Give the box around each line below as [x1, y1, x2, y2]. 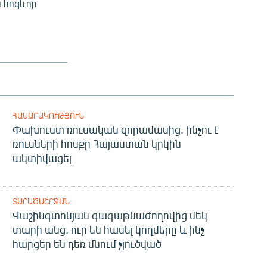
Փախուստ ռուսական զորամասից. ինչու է [12, 123, 219, 136]
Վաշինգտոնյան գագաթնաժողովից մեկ [12, 209, 207, 222]
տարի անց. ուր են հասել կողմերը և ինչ [12, 223, 204, 237]
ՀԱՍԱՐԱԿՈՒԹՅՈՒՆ [12, 111, 84, 121]
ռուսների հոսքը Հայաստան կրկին [12, 137, 181, 151]
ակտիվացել [12, 151, 72, 165]
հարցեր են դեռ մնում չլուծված [12, 237, 162, 251]
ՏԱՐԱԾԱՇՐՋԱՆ [12, 197, 70, 207]
